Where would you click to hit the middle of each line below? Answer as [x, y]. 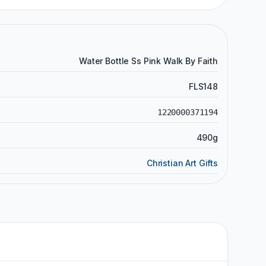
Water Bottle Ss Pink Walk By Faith [148, 61]
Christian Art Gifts [182, 163]
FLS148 [203, 86]
